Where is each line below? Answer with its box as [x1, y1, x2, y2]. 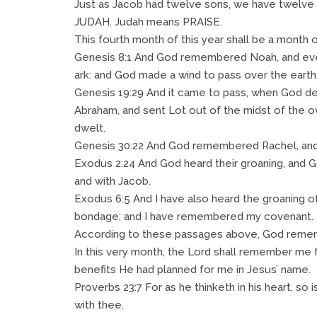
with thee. [74, 298, 124, 311]
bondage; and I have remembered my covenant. [74, 209, 313, 223]
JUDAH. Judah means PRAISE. [74, 15, 222, 28]
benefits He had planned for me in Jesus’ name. [74, 263, 311, 276]
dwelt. [74, 121, 105, 134]
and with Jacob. [74, 174, 151, 188]
